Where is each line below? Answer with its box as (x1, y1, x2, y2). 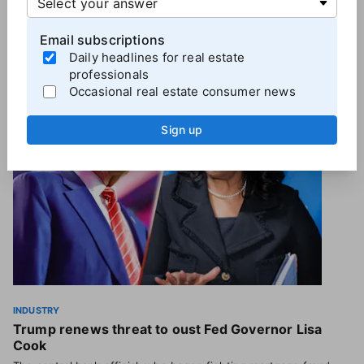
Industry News (53, 63, 158, 80)
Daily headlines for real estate (68, 49, 245, 65)
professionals (68, 66, 149, 82)
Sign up (161, 122, 203, 136)
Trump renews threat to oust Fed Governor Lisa (13, 321, 323, 337)
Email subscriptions (39, 31, 166, 48)
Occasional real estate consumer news (68, 83, 296, 99)
